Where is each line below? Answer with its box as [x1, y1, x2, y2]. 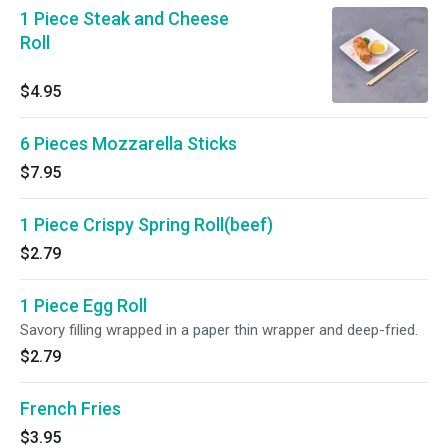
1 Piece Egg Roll [20, 295, 147, 316]
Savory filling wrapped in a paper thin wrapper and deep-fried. [20, 321, 418, 339]
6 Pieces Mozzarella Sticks [20, 133, 237, 154]
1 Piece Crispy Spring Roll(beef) [20, 214, 273, 235]
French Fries [20, 398, 121, 419]
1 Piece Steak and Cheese [20, 8, 229, 29]
